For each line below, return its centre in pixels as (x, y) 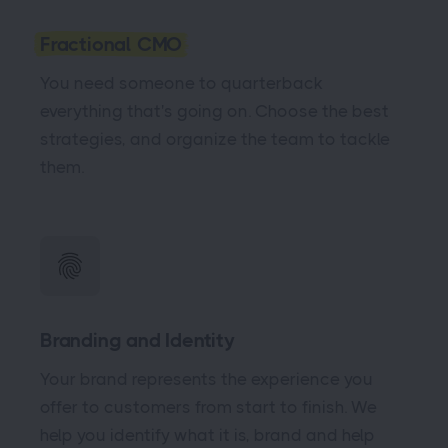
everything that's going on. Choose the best (214, 110)
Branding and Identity (137, 340)
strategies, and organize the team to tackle (215, 138)
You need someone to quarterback (181, 82)
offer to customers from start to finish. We (208, 406)
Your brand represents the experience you (206, 378)
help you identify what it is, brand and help (207, 434)
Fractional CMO (112, 44)
